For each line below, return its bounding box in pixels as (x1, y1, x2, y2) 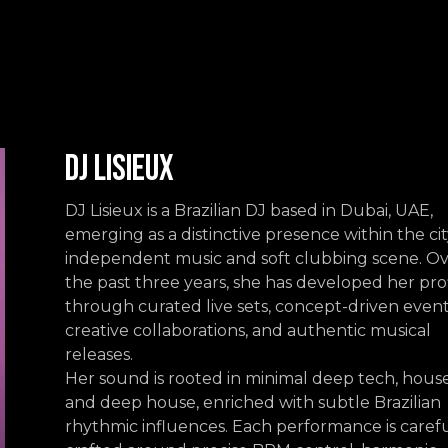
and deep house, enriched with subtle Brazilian (64, 393, 441, 412)
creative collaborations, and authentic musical (64, 321, 431, 340)
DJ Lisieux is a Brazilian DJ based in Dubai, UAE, (64, 201, 433, 220)
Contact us (65, 21, 145, 45)
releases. (64, 345, 133, 364)
